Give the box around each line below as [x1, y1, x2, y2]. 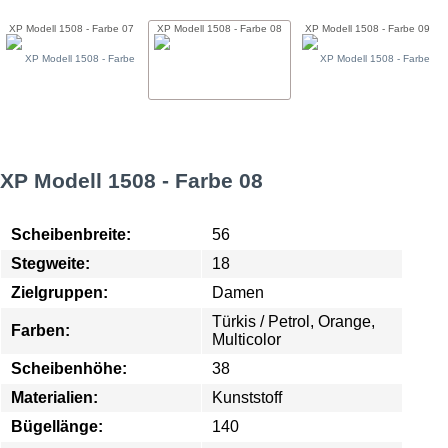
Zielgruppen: [11, 284, 108, 301]
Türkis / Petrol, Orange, [212, 313, 375, 330]
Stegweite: [11, 255, 90, 272]
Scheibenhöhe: [11, 360, 127, 377]
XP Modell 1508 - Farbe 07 [9, 23, 135, 35]
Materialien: [11, 389, 98, 406]
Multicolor [212, 331, 281, 348]
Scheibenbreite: [11, 226, 131, 243]
